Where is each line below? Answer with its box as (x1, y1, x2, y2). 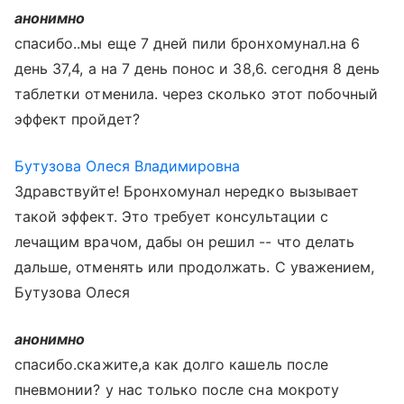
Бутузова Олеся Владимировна (14, 157, 241, 175)
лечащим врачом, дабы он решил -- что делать (14, 233, 355, 251)
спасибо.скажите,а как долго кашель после (14, 355, 328, 373)
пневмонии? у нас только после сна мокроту (14, 381, 339, 399)
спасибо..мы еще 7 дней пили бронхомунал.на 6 (14, 34, 361, 52)
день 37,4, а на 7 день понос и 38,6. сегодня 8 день (14, 60, 381, 78)
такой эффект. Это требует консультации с (14, 207, 328, 225)
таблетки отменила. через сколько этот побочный (14, 85, 379, 103)
